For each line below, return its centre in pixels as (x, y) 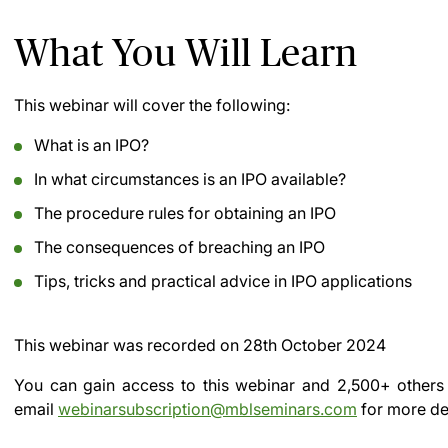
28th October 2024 (314, 345)
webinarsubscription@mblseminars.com (207, 409)
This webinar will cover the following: (152, 105)
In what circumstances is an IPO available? (190, 179)
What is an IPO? (91, 145)
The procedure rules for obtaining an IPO (185, 213)
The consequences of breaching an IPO (179, 247)
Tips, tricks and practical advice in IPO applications (223, 281)
